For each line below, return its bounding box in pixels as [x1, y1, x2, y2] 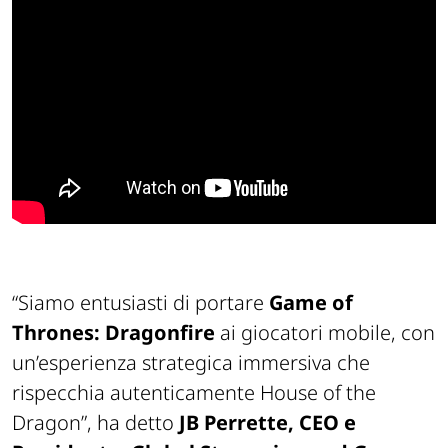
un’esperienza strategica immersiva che [12, 348, 370, 376]
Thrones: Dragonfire [12, 318, 215, 346]
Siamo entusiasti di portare [18, 288, 264, 316]
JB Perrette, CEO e [179, 408, 356, 436]
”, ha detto [81, 408, 174, 436]
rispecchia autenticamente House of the [12, 378, 376, 406]
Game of [269, 288, 353, 316]
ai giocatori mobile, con [215, 318, 435, 346]
